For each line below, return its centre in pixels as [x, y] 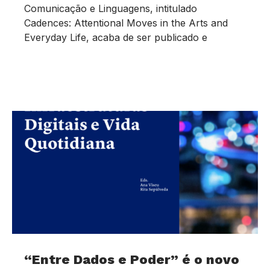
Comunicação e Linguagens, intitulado [111, 9]
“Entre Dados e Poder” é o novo [132, 260]
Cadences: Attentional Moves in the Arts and [126, 23]
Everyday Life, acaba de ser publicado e [116, 38]
